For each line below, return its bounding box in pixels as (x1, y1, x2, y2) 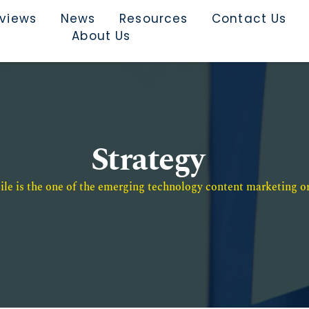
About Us (72, 28, 131, 44)
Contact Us (212, 10, 287, 27)
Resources (119, 10, 188, 27)
